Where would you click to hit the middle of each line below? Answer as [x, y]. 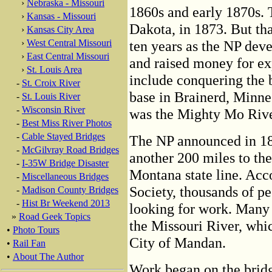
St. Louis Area [54, 70]
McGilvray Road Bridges [70, 150]
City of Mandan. [178, 243]
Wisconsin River [53, 110]
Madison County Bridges [70, 190]
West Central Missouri [69, 43]
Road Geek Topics [55, 216]
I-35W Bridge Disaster [65, 163]
